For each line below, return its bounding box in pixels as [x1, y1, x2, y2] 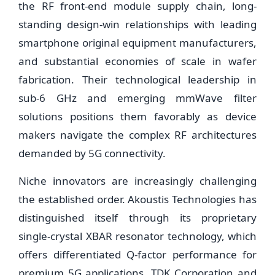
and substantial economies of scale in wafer [18, 54, 257, 68]
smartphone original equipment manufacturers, [18, 36, 257, 50]
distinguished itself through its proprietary [18, 211, 257, 225]
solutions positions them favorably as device [18, 109, 257, 123]
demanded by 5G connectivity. [18, 146, 166, 160]
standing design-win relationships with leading [18, 17, 257, 31]
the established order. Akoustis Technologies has [18, 192, 257, 206]
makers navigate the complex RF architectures [18, 128, 257, 142]
